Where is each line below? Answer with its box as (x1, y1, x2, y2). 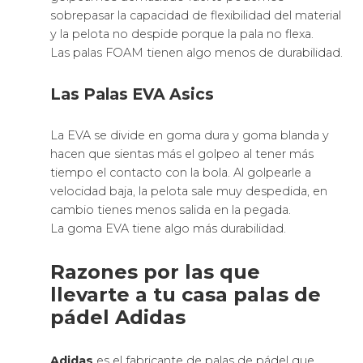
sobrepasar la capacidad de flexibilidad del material (50, 8, 342, 23)
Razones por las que (50, 260, 261, 284)
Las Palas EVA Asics (50, 84, 215, 105)
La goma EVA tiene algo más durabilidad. (50, 221, 287, 237)
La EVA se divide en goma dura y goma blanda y (50, 128, 330, 143)
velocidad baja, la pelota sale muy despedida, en (50, 184, 328, 199)
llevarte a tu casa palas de (50, 283, 322, 307)
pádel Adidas (50, 305, 186, 330)
